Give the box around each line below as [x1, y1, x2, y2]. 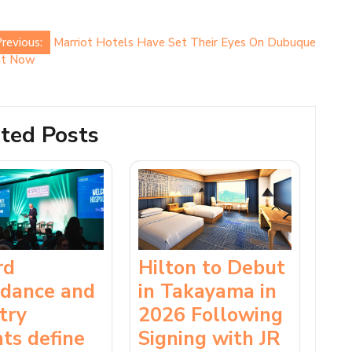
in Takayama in [137, 277, 277, 305]
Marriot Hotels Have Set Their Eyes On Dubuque [53, 34, 316, 50]
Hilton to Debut [137, 254, 285, 281]
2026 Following [137, 301, 283, 328]
